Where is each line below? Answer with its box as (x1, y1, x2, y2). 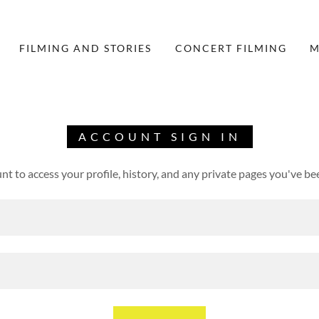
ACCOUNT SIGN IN (78, 130, 241, 143)
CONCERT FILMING (174, 42, 287, 54)
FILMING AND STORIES (19, 42, 152, 54)
